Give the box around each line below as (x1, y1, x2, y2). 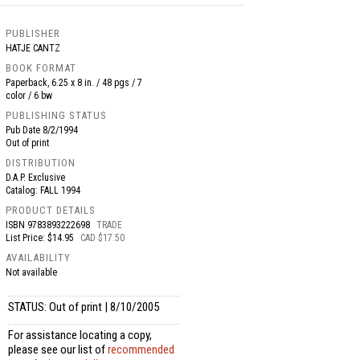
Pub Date (6, 125, 43, 136)
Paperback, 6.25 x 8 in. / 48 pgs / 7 (6, 77, 143, 88)
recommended (108, 342, 175, 357)
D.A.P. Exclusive (6, 172, 66, 183)
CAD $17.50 (80, 232, 125, 243)
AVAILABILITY (6, 252, 72, 264)
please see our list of (8, 342, 108, 357)
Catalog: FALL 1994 (6, 185, 81, 196)
